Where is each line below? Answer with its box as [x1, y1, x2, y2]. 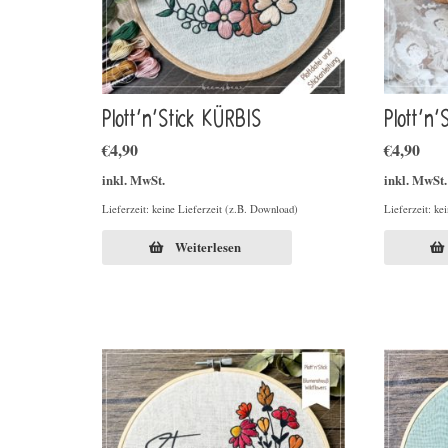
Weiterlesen [175, 237, 242, 256]
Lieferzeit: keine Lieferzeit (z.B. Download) [102, 202, 298, 217]
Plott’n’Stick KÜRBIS [102, 106, 262, 133]
